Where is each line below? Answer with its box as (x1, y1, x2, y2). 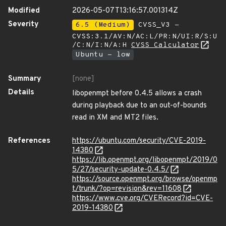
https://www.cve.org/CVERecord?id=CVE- (72, 194, 213, 203)
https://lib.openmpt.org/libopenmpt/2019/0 (72, 155, 217, 165)
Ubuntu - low (76, 50, 130, 59)
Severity (8, 20, 39, 29)
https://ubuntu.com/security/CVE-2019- (72, 136, 206, 146)
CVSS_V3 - (134, 21, 179, 29)
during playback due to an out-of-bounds (72, 101, 207, 110)
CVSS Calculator (131, 41, 199, 49)
